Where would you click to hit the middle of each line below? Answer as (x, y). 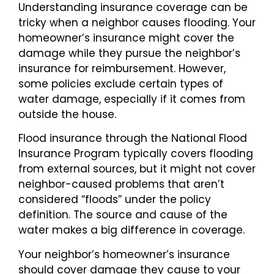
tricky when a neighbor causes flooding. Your (137, 22)
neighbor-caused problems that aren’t (121, 184)
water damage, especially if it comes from (132, 99)
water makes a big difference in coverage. (131, 230)
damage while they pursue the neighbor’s (129, 53)
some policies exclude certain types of (121, 83)
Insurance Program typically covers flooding (136, 154)
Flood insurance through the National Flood (133, 139)
